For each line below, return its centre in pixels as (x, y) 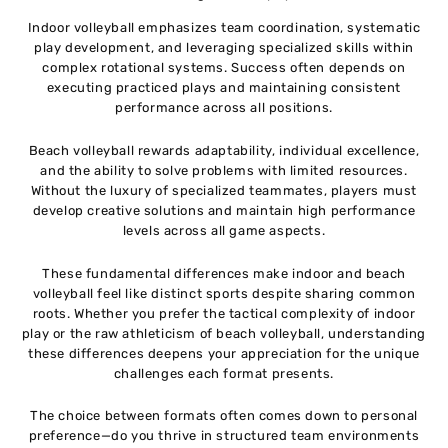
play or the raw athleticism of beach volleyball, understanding (224, 333)
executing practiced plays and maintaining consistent (224, 88)
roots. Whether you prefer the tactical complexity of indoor (224, 313)
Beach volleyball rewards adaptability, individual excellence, (224, 150)
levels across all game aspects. (224, 230)
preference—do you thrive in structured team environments (224, 436)
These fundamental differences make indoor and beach (224, 273)
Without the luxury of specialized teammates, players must (224, 190)
